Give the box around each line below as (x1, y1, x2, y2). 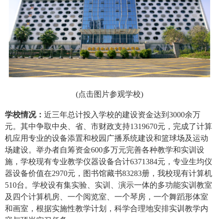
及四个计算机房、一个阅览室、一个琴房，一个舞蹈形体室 (5, 193, 208, 201)
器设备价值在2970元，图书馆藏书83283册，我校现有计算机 (5, 169, 212, 178)
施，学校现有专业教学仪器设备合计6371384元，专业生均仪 (5, 157, 212, 166)
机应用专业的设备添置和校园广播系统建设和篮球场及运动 (5, 134, 208, 143)
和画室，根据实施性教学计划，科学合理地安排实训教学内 (5, 204, 208, 213)
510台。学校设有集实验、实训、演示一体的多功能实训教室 (5, 181, 212, 190)
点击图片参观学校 (78, 90, 141, 99)
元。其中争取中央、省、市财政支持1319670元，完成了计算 (5, 122, 212, 131)
